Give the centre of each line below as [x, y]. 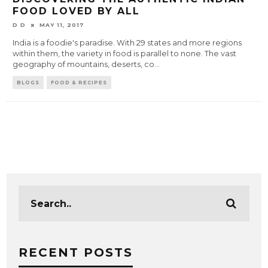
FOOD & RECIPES [79, 83]
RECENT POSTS [76, 253]
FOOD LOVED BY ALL [77, 11]
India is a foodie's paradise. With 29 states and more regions [127, 43]
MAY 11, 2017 [62, 25]
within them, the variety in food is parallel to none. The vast [125, 54]
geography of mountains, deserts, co [84, 65]
